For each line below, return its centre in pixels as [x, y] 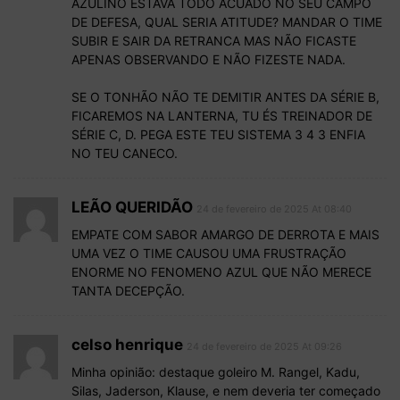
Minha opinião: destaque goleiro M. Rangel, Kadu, [216, 372]
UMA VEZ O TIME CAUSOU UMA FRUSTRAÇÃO [209, 254]
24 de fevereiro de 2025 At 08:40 [274, 209]
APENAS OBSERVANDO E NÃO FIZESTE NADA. [208, 60]
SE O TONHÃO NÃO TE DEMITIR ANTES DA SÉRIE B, [225, 97]
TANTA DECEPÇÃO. [128, 291]
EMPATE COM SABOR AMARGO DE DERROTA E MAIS [225, 235]
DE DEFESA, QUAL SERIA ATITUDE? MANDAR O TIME [227, 22]
